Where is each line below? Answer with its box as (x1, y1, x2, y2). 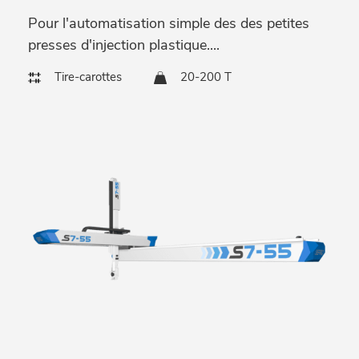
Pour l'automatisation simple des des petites (28, 14, 309, 33)
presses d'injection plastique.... (28, 35, 220, 54)
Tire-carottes (54, 69, 122, 85)
